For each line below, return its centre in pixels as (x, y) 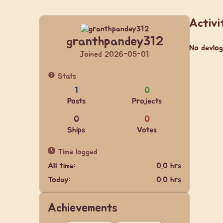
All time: (62, 166)
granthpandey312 (114, 42)
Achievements (83, 208)
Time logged (76, 152)
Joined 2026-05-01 (114, 54)
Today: (59, 180)
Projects (147, 101)
